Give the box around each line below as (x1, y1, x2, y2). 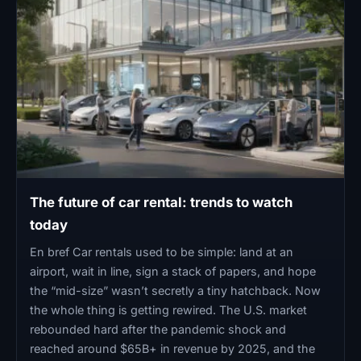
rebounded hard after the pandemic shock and (30, 322, 286, 336)
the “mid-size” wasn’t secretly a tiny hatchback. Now (30, 283, 321, 297)
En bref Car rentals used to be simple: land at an (30, 244, 293, 259)
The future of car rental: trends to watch (30, 193, 293, 210)
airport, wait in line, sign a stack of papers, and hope (30, 263, 316, 278)
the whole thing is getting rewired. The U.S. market (30, 302, 307, 317)
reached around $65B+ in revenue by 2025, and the (30, 341, 315, 355)
